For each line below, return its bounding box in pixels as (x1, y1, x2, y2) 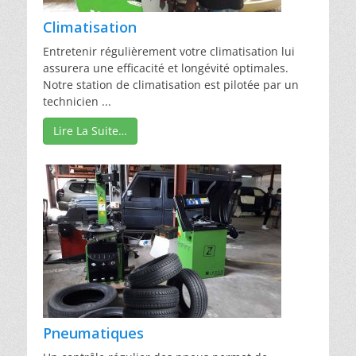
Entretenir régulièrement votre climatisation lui (43, 43, 295, 59)
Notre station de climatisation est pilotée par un (43, 76, 299, 92)
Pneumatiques (43, 323, 144, 342)
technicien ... (43, 93, 111, 109)
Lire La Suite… (53, 122, 127, 138)
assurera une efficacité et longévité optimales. (43, 60, 288, 75)
